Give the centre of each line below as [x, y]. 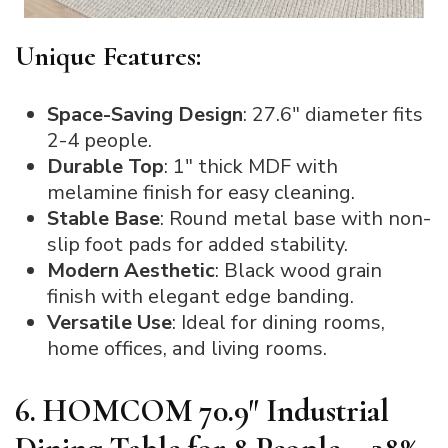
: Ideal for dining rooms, [278, 322]
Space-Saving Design [145, 114]
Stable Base [103, 218]
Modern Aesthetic [131, 270]
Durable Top [105, 166]
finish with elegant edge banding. [200, 296]
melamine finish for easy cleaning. [201, 192]
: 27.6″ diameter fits [333, 114]
